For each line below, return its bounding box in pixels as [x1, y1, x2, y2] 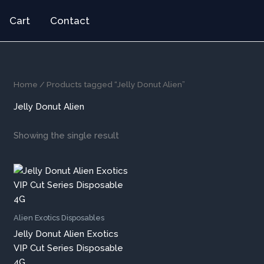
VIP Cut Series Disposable [14, 242, 124, 253]
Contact [50, 14, 90, 27]
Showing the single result [14, 130, 120, 141]
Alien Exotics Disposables [14, 213, 105, 223]
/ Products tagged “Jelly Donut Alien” [38, 80, 186, 89]
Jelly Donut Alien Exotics [14, 228, 119, 239]
